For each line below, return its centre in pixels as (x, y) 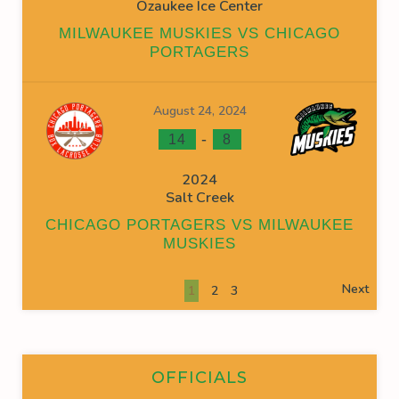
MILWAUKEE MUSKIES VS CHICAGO (199, 33)
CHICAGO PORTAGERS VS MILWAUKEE (199, 225)
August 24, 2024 (199, 111)
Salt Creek (199, 198)
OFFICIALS (199, 377)
